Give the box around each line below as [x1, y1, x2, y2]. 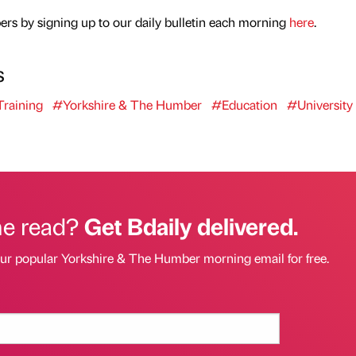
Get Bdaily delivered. [83, 211, 298, 242]
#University [286, 96, 353, 114]
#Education [211, 96, 277, 114]
